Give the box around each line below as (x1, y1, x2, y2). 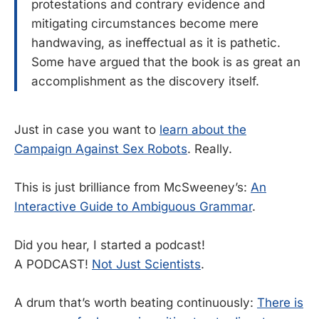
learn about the (159, 122, 246, 137)
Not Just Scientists (92, 256, 201, 271)
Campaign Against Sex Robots (14, 141, 187, 156)
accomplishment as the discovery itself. (31, 73, 259, 88)
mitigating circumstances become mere (31, 16, 258, 31)
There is (257, 296, 303, 310)
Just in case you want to (14, 122, 159, 137)
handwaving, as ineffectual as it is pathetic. (31, 35, 281, 50)
